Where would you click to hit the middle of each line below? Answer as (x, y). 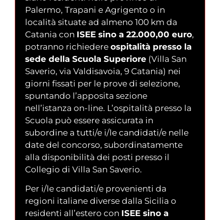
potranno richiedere (68, 46)
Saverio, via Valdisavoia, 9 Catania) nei (103, 71)
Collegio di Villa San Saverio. (83, 169)
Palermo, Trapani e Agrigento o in (95, 10)
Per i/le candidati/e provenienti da (96, 189)
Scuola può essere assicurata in (89, 120)
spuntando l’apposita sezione (86, 96)
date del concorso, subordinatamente (104, 145)
